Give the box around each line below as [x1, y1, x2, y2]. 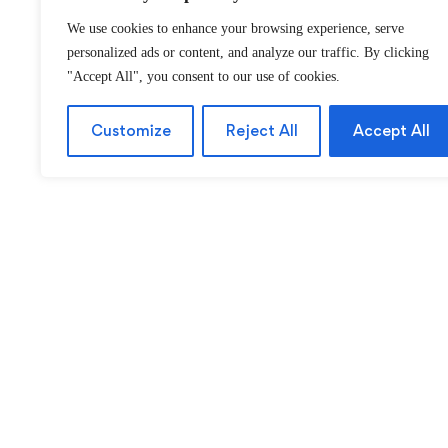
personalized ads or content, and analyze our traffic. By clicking [67, 45, 429, 60]
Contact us [65, 401, 148, 420]
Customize [90, 121, 171, 140]
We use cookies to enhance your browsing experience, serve [67, 21, 404, 36]
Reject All [225, 121, 298, 140]
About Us [65, 364, 133, 383]
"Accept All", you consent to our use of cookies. [67, 69, 340, 84]
